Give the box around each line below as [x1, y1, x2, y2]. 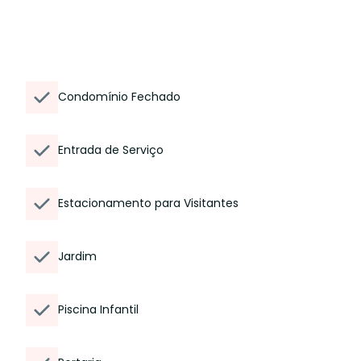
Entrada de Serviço [58, 142, 164, 158]
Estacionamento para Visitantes [58, 195, 239, 211]
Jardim [58, 248, 97, 264]
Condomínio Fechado [58, 89, 180, 105]
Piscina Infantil [58, 301, 139, 317]
